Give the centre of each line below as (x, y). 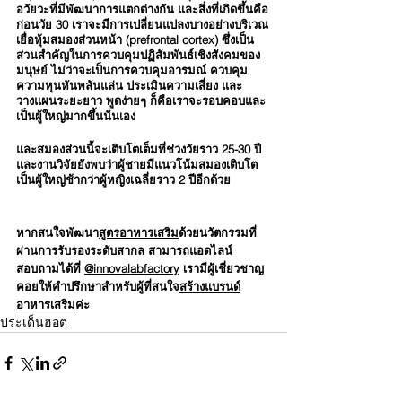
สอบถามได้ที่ (50, 268)
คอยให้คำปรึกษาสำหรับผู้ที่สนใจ (98, 286)
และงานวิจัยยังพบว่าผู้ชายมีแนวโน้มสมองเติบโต (137, 164)
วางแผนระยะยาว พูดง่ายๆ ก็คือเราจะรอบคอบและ (141, 100)
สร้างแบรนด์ (210, 286)
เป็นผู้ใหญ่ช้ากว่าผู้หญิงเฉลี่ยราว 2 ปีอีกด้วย (123, 179)
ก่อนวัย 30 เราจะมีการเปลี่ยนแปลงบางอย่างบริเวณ (142, 24)
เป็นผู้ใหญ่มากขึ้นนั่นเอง (76, 116)
